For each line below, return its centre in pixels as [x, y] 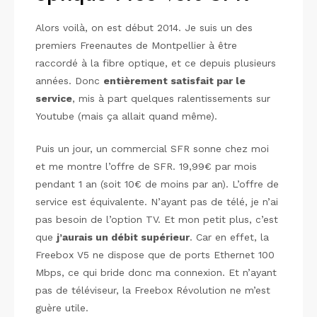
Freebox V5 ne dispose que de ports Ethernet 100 [155, 255]
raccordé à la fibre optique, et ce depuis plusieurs [156, 63]
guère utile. [62, 308]
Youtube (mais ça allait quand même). [126, 116]
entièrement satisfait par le [174, 81]
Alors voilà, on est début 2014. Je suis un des [144, 28]
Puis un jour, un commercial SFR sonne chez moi [152, 149]
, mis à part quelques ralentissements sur [171, 98]
